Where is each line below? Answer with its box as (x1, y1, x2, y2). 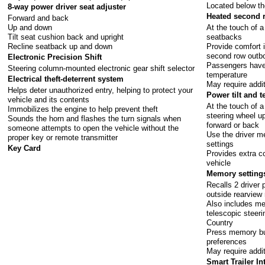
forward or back (206, 120, 260, 130)
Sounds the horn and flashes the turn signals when (8, 114, 182, 123)
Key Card (8, 144, 41, 153)
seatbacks (206, 32, 243, 41)
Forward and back (8, 13, 69, 22)
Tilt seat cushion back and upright (8, 32, 124, 41)
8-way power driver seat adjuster (8, 2, 127, 12)
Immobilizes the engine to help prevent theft (8, 104, 159, 114)
